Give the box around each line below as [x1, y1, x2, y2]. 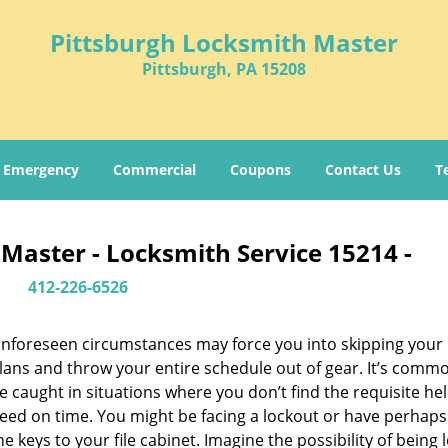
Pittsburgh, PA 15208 [142, 58, 306, 80]
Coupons [230, 160, 291, 179]
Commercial [113, 160, 196, 179]
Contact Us [325, 160, 401, 179]
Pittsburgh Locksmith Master [50, 26, 398, 59]
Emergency [3, 160, 79, 179]
